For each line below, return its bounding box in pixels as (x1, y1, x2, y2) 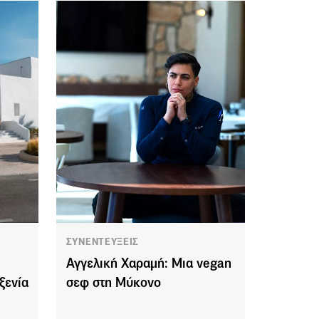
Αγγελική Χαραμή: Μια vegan (66, 255, 231, 272)
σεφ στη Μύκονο (66, 274, 161, 291)
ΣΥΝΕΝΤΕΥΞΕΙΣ (66, 235, 140, 249)
